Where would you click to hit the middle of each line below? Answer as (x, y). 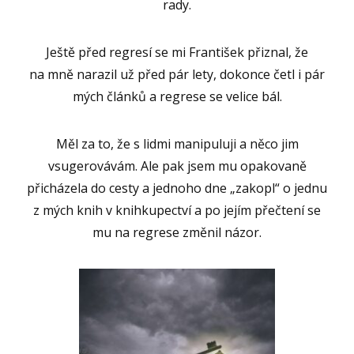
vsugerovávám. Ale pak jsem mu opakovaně (177, 166)
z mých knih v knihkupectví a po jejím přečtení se (177, 210)
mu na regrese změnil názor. (177, 232)
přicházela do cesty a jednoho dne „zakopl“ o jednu (177, 188)
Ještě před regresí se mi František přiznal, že (177, 52)
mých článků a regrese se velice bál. (177, 96)
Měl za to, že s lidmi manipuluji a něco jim (177, 143)
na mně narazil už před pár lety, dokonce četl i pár (177, 74)
